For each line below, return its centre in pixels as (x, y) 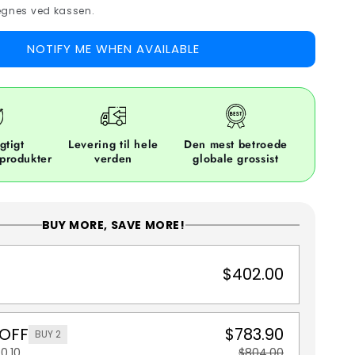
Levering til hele (113, 144)
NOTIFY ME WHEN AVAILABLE (114, 48)
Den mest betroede (236, 144)
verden (113, 158)
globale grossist (236, 158)
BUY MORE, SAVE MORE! (113, 225)
